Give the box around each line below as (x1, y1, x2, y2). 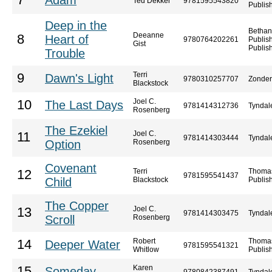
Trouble (45, 47, 85, 60)
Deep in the (45, 19, 107, 32)
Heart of (45, 33, 89, 46)
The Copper (45, 199, 109, 212)
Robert (133, 237, 155, 245)
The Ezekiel (45, 124, 107, 137)
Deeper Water (45, 238, 120, 251)
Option (45, 138, 81, 151)
